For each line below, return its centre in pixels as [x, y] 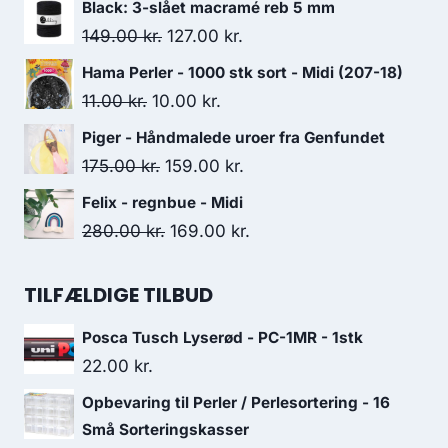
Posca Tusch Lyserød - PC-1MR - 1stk [222, 337]
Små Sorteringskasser [165, 429]
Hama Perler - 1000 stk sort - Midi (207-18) [242, 72]
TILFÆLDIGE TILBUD [118, 295]
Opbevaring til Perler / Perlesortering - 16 [236, 402]
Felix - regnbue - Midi [162, 202]
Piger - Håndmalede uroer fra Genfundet [233, 137]
